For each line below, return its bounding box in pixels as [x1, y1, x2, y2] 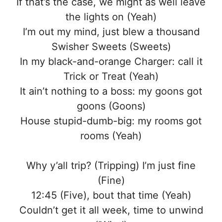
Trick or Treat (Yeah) [63, 70, 159, 83]
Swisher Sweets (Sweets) [51, 41, 171, 53]
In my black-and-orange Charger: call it [19, 55, 203, 68]
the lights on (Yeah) [65, 11, 157, 23]
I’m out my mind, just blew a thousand [22, 26, 200, 38]
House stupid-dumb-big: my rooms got [20, 115, 202, 127]
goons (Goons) [76, 100, 146, 112]
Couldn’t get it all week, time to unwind [19, 204, 203, 217]
